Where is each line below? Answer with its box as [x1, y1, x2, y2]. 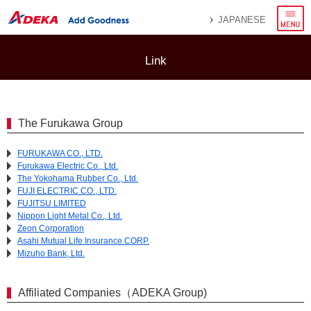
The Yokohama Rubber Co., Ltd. [17, 174, 138, 183]
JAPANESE [218, 15, 266, 25]
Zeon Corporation [17, 224, 84, 233]
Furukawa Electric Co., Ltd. [17, 161, 118, 171]
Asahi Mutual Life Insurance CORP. [17, 236, 149, 246]
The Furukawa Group [18, 117, 123, 129]
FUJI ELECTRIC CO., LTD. [17, 186, 117, 196]
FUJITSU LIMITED [17, 199, 86, 208]
